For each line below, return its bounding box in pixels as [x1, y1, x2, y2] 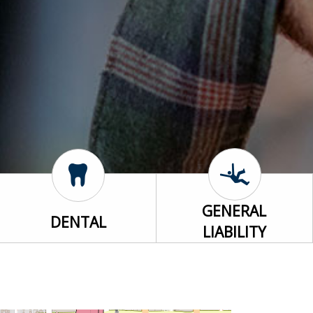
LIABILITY [202, 222, 266, 242]
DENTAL [50, 212, 106, 232]
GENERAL [202, 201, 267, 221]
